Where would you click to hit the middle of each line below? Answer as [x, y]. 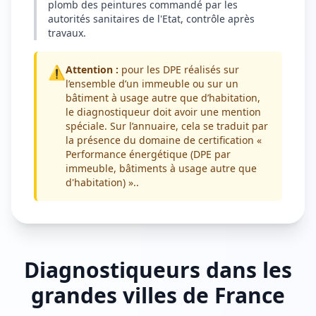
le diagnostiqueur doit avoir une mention [163, 111]
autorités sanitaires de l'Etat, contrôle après [151, 18]
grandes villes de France [158, 295]
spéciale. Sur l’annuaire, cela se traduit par [167, 126]
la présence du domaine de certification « [164, 140]
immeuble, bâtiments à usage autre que [161, 168]
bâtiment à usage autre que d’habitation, [163, 97]
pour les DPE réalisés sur [179, 69]
